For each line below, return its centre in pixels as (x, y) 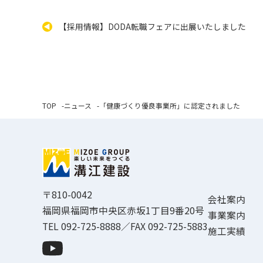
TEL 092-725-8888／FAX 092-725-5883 (125, 227)
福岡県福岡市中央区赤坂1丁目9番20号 (123, 211)
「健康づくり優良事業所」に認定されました (169, 106)
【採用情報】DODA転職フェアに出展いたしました (152, 26)
